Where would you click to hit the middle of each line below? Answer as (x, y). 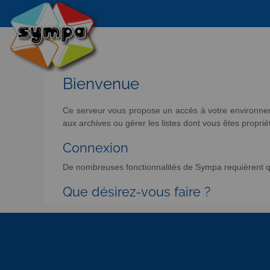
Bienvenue (101, 84)
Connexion (96, 148)
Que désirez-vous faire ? (137, 192)
